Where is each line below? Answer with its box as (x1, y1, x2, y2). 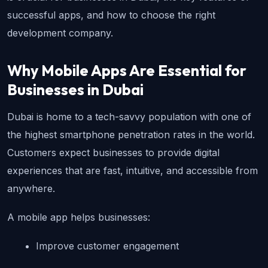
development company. (7, 27, 113, 39)
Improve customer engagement (36, 240, 179, 252)
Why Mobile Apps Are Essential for (7, 61, 246, 81)
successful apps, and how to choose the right (7, 9, 215, 22)
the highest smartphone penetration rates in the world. (7, 129, 255, 141)
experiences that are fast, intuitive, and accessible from (7, 165, 258, 177)
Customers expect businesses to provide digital (7, 147, 220, 159)
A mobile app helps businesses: (7, 211, 150, 224)
